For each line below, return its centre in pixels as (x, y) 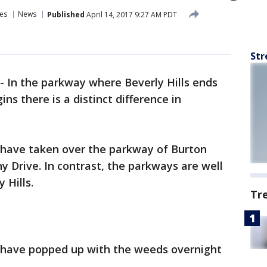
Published (66, 14)
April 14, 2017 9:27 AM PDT (131, 14)
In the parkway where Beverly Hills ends (112, 82)
